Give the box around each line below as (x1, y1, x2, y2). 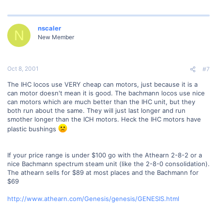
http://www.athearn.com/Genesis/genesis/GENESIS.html (7, 194, 179, 202)
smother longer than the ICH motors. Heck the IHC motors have (7, 115, 201, 123)
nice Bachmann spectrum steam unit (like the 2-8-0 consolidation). (7, 159, 210, 168)
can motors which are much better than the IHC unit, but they (7, 97, 195, 106)
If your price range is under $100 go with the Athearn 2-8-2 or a (7, 151, 202, 159)
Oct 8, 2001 (7, 64, 39, 72)
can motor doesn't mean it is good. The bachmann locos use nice (7, 89, 205, 97)
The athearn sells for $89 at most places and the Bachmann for (7, 168, 199, 176)
